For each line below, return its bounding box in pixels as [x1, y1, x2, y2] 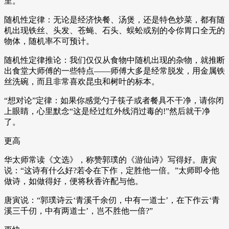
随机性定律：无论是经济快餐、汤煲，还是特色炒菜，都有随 [4, 15, 225, 24]
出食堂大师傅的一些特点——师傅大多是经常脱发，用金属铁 [4, 66, 225, 75]
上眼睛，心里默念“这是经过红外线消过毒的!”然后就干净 [4, 106, 210, 116]
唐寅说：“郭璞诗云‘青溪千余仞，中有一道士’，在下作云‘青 [4, 195, 220, 204]
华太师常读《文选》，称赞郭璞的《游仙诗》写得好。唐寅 [4, 155, 217, 164]
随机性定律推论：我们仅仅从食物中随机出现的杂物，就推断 [4, 55, 225, 64]
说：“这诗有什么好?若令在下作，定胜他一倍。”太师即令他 [4, 166, 219, 175]
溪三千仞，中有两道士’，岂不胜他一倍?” [4, 206, 153, 215]
